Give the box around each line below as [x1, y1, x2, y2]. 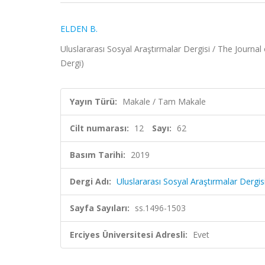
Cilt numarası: [70, 122, 129, 134]
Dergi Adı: [70, 176, 111, 187]
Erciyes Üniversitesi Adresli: [70, 229, 188, 240]
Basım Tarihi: [70, 149, 125, 160]
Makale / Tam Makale [122, 96, 206, 107]
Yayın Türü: [70, 96, 117, 107]
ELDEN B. [60, 23, 98, 34]
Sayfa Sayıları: [70, 202, 130, 214]
